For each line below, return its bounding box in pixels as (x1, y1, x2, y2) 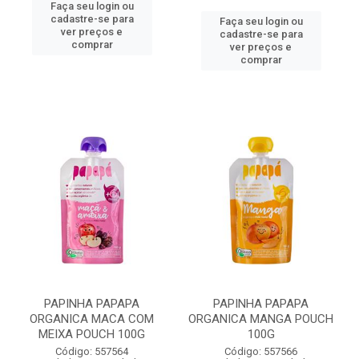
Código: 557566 (224, 345, 297, 357)
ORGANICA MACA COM (30, 312, 154, 326)
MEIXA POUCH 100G (38, 327, 145, 341)
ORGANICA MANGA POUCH (188, 312, 333, 326)
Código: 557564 (55, 345, 128, 357)
